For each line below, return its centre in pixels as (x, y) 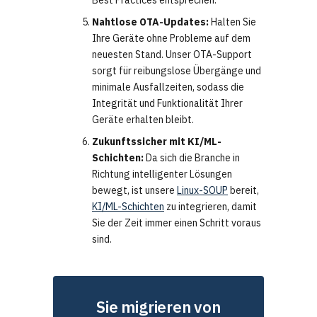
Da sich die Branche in (192, 158)
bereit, (243, 191)
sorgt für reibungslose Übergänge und (177, 71)
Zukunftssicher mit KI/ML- (157, 142)
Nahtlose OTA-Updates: (150, 22)
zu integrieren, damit (211, 207)
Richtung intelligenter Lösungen (162, 174)
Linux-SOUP (202, 191)
